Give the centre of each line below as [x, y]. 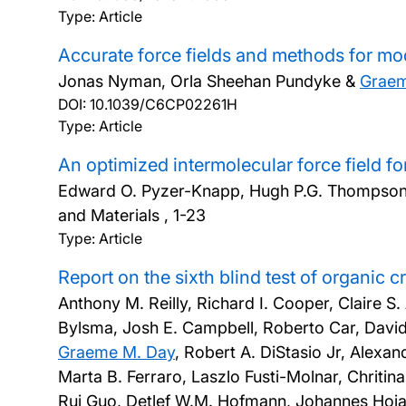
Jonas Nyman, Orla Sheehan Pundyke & [209, 81]
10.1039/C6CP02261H [164, 104]
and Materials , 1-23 [132, 215]
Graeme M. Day [116, 352]
